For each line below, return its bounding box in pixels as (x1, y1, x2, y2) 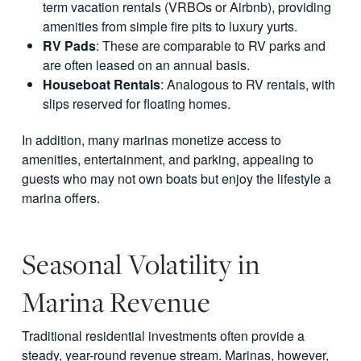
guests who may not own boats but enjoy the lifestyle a (21, 169, 331, 189)
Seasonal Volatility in (21, 244, 260, 283)
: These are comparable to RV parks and (96, 36, 326, 56)
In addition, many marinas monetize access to (21, 131, 281, 150)
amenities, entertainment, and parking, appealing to (21, 150, 313, 169)
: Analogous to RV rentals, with (160, 75, 336, 94)
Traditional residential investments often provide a (21, 326, 305, 346)
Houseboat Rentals (43, 75, 161, 94)
